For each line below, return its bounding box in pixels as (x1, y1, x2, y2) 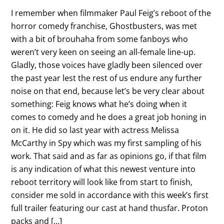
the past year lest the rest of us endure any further (11, 72, 202, 83)
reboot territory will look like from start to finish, (11, 176, 193, 187)
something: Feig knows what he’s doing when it (11, 98, 187, 109)
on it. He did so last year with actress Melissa (11, 124, 179, 135)
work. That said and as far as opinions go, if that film (11, 150, 207, 161)
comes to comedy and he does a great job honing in (11, 111, 207, 122)
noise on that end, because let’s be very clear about (11, 85, 205, 96)
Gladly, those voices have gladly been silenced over (11, 59, 203, 70)
